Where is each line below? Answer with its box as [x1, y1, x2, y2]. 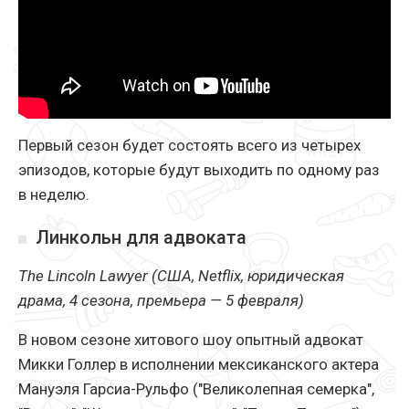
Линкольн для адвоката [36, 226, 246, 249]
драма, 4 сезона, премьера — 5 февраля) [18, 291, 304, 310]
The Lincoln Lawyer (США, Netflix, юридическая [18, 267, 344, 286]
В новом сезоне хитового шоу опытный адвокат [18, 330, 363, 350]
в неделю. [18, 185, 89, 204]
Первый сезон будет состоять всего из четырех [18, 136, 361, 155]
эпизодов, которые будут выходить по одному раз [18, 161, 380, 180]
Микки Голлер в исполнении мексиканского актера [18, 355, 379, 374]
